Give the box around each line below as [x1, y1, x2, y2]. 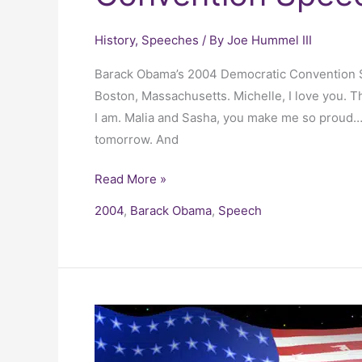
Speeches [141, 32, 199, 48]
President [94, 307, 149, 322]
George [94, 329, 137, 344]
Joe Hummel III [227, 32, 312, 48]
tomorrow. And [95, 131, 179, 147]
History [95, 32, 135, 48]
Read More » [95, 171, 166, 187]
